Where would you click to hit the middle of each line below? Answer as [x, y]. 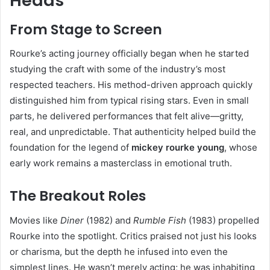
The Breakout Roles [78, 196]
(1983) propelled [223, 220]
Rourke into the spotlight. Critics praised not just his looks [133, 236]
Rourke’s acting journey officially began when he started [129, 54]
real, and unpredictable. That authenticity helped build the [133, 132]
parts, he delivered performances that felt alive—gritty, [127, 116]
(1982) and [108, 220]
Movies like [35, 220]
